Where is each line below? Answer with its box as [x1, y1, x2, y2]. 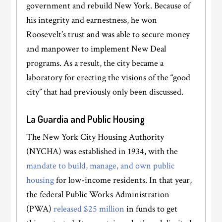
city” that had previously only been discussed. [26, 86, 184, 98]
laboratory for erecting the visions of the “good [26, 72, 191, 84]
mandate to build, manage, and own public [26, 160, 175, 172]
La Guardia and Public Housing [26, 112, 145, 126]
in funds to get [124, 203, 178, 215]
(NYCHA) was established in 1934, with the [26, 146, 178, 158]
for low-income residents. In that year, [54, 174, 192, 186]
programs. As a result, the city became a [26, 57, 164, 69]
